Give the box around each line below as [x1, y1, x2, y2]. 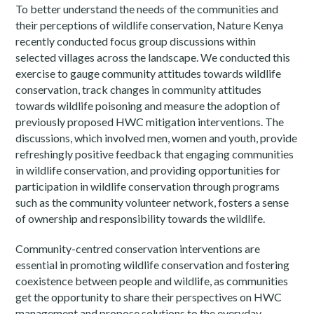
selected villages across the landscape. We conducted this [15, 50, 291, 64]
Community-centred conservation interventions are [15, 242, 261, 256]
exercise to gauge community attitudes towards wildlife [15, 67, 282, 81]
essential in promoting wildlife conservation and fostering [15, 258, 290, 272]
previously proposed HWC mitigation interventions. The [15, 115, 285, 129]
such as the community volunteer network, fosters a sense [15, 196, 289, 210]
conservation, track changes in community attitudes [15, 83, 262, 97]
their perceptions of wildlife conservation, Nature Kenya [15, 18, 284, 32]
